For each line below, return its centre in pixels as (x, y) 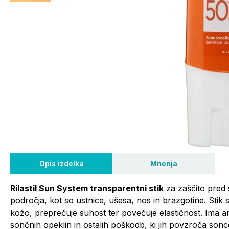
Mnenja (164, 163)
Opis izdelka (61, 163)
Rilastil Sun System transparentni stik (87, 188)
